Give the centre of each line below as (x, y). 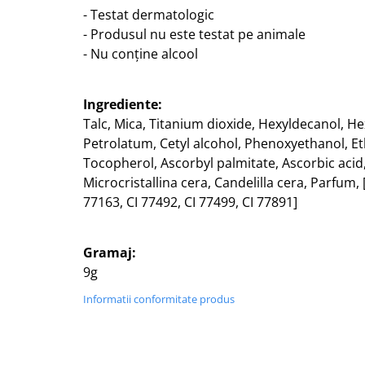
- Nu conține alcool (141, 54)
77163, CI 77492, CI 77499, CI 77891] (190, 202)
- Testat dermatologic (149, 15)
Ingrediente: (123, 105)
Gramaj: (110, 253)
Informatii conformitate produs (159, 299)
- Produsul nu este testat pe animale (194, 35)
